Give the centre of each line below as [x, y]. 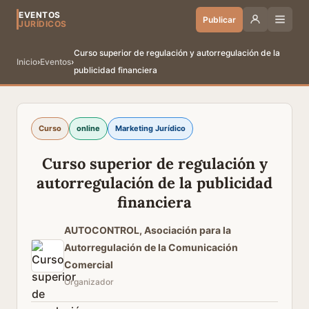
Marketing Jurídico [150, 128]
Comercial [89, 265]
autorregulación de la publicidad [154, 183]
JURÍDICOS [43, 24]
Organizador [89, 282]
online [88, 128]
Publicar [219, 19]
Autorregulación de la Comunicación [151, 247]
